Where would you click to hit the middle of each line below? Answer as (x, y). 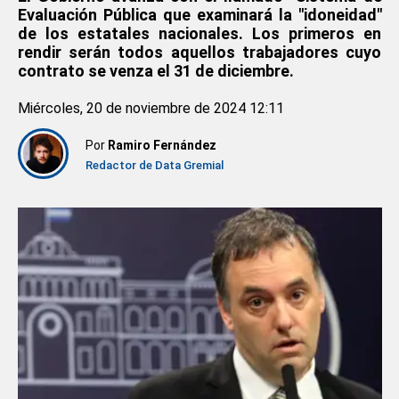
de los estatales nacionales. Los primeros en (199, 33)
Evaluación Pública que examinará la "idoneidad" (199, 15)
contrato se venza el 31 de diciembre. (155, 71)
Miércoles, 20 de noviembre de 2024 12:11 (151, 108)
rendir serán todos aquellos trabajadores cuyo (199, 52)
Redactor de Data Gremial (154, 165)
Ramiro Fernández (162, 145)
